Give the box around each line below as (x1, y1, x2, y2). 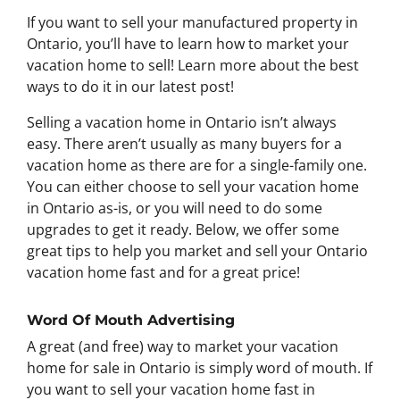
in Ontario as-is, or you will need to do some (27, 198, 322, 218)
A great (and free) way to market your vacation (27, 337, 338, 356)
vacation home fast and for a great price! (27, 262, 300, 282)
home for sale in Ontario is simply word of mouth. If (27, 358, 372, 378)
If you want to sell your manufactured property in (27, 12, 358, 32)
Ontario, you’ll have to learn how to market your (27, 34, 349, 54)
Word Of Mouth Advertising (27, 312, 235, 329)
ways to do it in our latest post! (27, 77, 237, 96)
